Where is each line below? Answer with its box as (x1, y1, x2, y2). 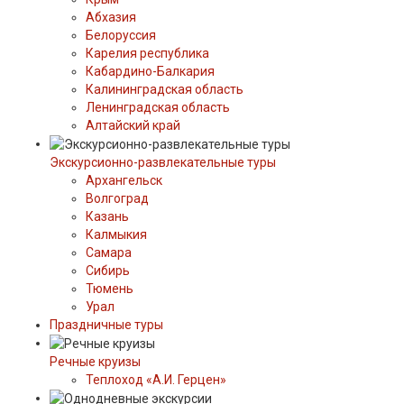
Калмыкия (86, 226, 147, 242)
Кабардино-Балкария (86, 63, 215, 78)
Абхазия (86, 9, 136, 24)
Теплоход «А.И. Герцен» (86, 372, 226, 388)
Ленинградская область (86, 99, 230, 115)
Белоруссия (86, 27, 156, 42)
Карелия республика (86, 45, 209, 60)
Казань (86, 208, 129, 224)
